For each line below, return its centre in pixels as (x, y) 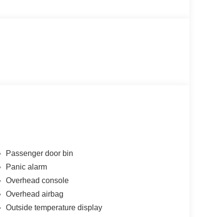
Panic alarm (26, 167)
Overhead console (37, 181)
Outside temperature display (54, 208)
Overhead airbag (34, 194)
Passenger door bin (39, 154)
